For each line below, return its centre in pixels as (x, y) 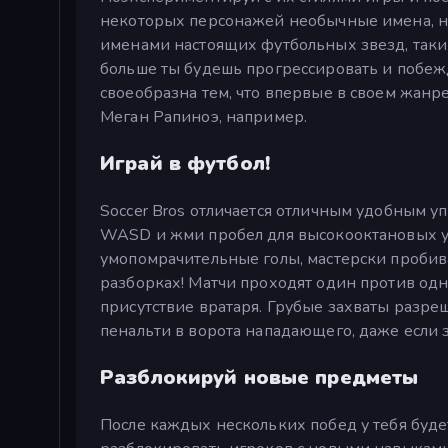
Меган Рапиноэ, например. (204, 116)
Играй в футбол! (185, 163)
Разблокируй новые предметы (259, 377)
